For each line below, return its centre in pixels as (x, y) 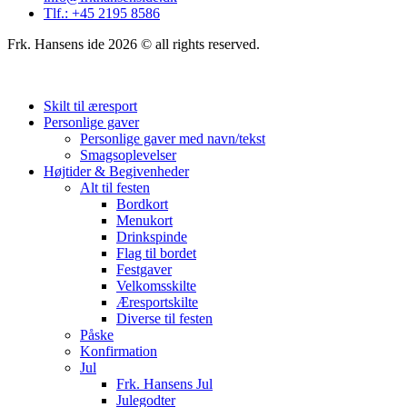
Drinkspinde (152, 237)
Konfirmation (119, 352)
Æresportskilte (157, 303)
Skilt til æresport (90, 106)
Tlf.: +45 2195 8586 (102, 14)
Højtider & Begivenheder (116, 172)
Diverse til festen (164, 319)
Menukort (144, 221)
